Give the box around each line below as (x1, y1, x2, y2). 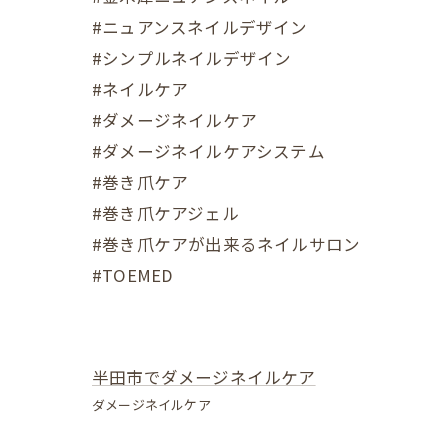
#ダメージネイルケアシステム (92, 138, 325, 163)
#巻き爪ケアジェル (92, 200, 239, 225)
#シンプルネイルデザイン (92, 45, 292, 70)
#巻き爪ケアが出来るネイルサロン (92, 231, 361, 256)
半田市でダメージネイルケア (92, 364, 316, 389)
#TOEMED (92, 262, 174, 287)
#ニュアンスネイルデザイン (92, 14, 308, 39)
